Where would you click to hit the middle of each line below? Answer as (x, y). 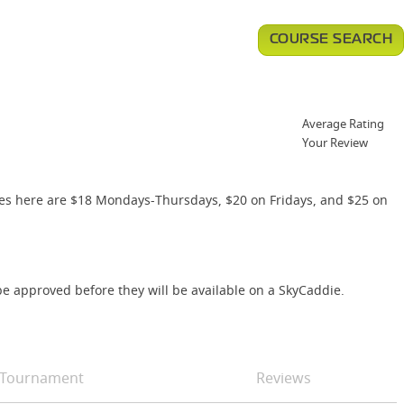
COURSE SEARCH (331, 40)
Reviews (283, 378)
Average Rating (343, 124)
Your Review (335, 142)
